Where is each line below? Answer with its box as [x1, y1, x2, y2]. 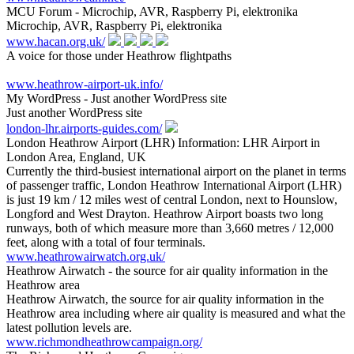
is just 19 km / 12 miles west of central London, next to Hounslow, [6, 193, 337, 207]
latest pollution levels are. [6, 321, 132, 335]
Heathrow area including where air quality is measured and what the [6, 307, 345, 321]
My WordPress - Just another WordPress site [6, 92, 227, 106]
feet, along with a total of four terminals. [6, 235, 205, 250]
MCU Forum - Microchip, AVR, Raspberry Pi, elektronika [6, 5, 298, 19]
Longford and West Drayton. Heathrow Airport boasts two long [6, 207, 323, 221]
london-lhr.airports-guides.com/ [6, 122, 162, 136]
